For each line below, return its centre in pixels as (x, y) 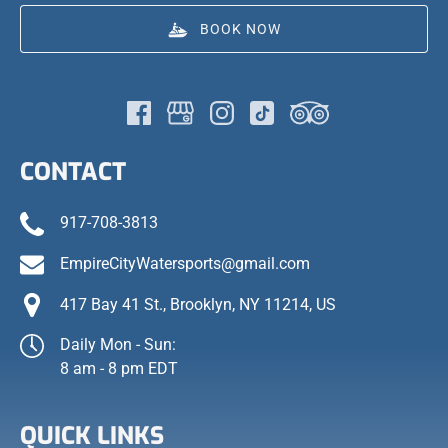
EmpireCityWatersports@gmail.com (185, 263)
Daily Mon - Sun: (118, 345)
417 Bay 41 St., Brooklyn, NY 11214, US (198, 304)
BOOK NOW (240, 29)
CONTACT (73, 172)
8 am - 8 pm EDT (119, 369)
